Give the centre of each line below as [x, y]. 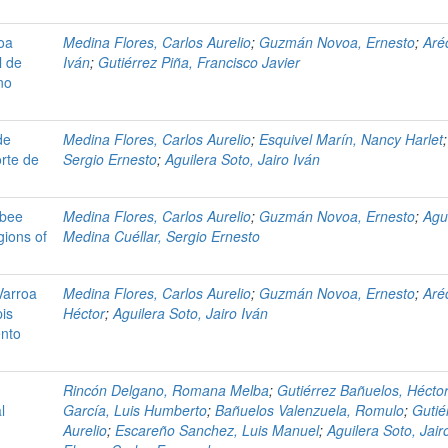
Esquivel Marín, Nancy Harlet [351, 139]
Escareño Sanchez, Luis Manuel [217, 430]
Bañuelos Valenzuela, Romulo [309, 410]
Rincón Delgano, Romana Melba [166, 390]
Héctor [84, 313]
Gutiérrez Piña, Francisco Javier [199, 62]
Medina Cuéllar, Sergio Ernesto [161, 236]
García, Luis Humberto [135, 410]
